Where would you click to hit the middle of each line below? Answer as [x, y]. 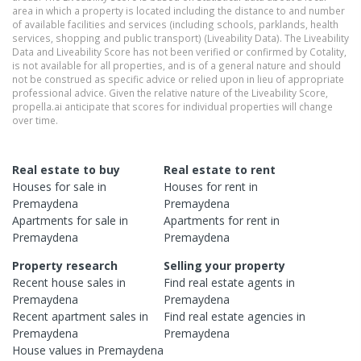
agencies [271, 316]
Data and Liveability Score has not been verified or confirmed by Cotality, [179, 51]
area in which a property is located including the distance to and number [178, 10]
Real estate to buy [66, 169]
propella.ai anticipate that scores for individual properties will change [172, 106]
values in [72, 350]
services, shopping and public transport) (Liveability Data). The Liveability [180, 37]
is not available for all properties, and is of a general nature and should [176, 65]
